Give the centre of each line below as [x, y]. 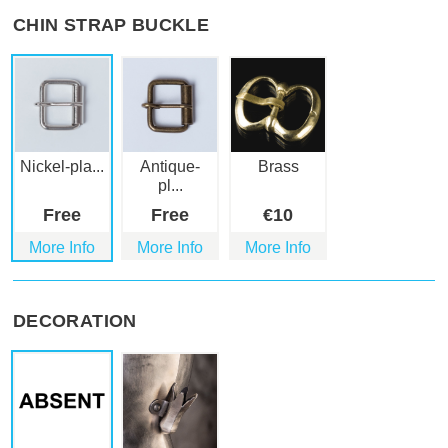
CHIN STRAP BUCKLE [111, 25]
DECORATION [75, 321]
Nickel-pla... [62, 167]
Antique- [170, 167]
